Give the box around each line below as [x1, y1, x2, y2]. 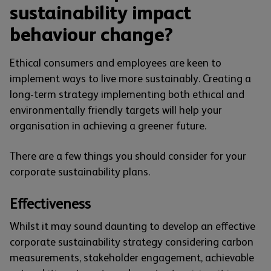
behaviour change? [10, 24, 173, 46]
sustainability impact [10, 2, 191, 24]
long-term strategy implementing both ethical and [10, 88, 244, 101]
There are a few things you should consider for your [10, 150, 246, 163]
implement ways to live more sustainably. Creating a [10, 73, 251, 85]
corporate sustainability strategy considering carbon [10, 236, 253, 249]
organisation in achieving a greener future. [10, 120, 206, 132]
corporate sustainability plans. [10, 166, 150, 178]
